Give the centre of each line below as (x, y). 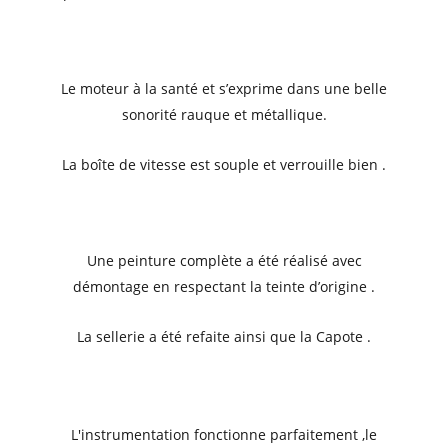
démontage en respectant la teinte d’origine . (224, 287)
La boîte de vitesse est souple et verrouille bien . (224, 164)
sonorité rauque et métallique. (224, 115)
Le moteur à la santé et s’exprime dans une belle (224, 89)
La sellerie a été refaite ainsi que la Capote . (224, 336)
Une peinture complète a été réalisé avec (224, 261)
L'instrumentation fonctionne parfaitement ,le (224, 435)
